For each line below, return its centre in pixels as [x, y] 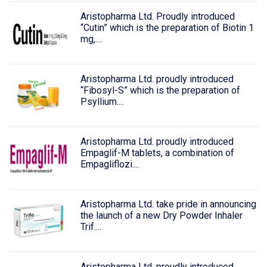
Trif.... [91, 226]
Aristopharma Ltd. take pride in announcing [168, 204]
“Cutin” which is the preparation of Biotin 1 [167, 28]
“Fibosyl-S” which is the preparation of [160, 91]
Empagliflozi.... [110, 164]
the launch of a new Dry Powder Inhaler [161, 215]
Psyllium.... [102, 102]
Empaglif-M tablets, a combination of [157, 153]
